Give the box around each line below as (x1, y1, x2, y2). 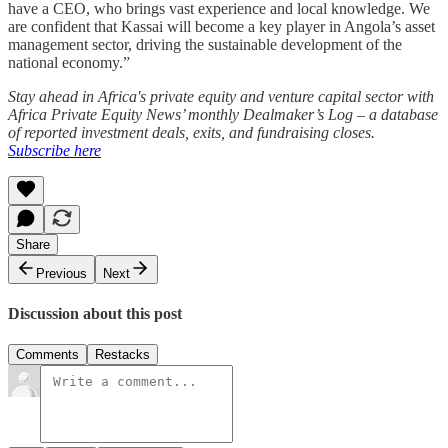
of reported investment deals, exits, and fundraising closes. (8, 123, 375, 141)
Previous (36, 265, 87, 281)
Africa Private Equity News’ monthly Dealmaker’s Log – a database (8, 105, 438, 123)
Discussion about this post (8, 304, 182, 322)
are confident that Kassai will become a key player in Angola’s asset (8, 17, 435, 35)
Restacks (95, 347, 150, 363)
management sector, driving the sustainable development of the (8, 35, 402, 53)
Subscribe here (8, 141, 101, 159)
